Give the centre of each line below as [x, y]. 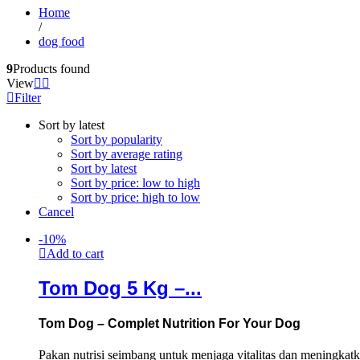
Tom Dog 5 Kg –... [120, 288]
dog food [61, 41]
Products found [51, 68]
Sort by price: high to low [135, 197]
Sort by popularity [117, 139]
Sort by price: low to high [135, 182]
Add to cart [75, 253]
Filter [28, 97]
